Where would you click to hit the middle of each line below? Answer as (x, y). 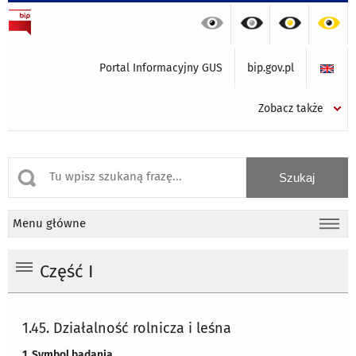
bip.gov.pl (271, 68)
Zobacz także (291, 108)
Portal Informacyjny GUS (161, 68)
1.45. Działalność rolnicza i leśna (127, 329)
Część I (66, 272)
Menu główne (49, 223)
